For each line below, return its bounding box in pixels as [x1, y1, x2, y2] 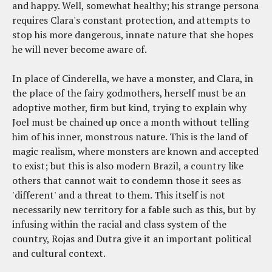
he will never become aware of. [12, 42, 147, 56]
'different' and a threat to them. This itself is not [12, 188, 225, 202]
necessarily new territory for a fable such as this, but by [12, 202, 256, 216]
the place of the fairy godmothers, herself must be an [12, 86, 246, 100]
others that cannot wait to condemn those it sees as [12, 173, 241, 187]
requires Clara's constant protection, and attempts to [12, 13, 250, 27]
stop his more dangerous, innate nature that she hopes [12, 27, 253, 41]
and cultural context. [12, 246, 106, 260]
